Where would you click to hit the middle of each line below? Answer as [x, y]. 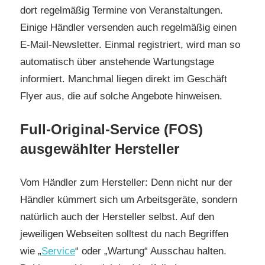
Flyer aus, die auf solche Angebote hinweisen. [123, 96]
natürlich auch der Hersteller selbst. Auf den [117, 216]
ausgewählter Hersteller [100, 149]
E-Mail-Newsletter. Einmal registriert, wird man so [130, 44]
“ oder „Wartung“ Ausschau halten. [151, 251]
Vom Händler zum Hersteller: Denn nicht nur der [126, 182]
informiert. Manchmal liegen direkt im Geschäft [124, 79]
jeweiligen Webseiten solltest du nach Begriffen [124, 234]
